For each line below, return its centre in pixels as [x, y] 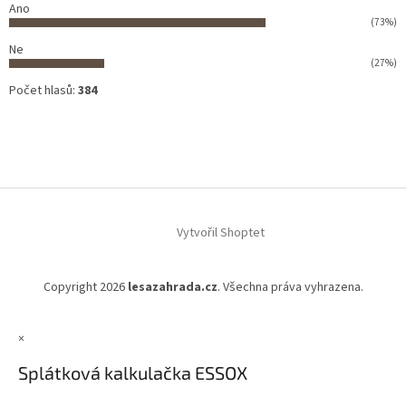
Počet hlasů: [43, 90]
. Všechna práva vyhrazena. [290, 287]
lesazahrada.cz [172, 287]
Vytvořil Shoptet [220, 233]
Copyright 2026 [85, 287]
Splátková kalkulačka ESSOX [133, 373]
